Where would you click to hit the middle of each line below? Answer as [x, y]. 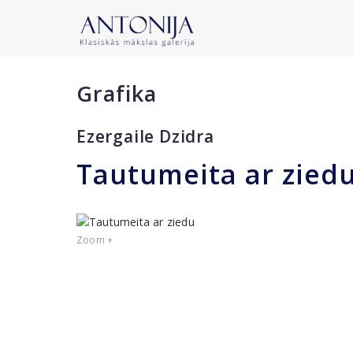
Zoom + [95, 240]
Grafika [117, 93]
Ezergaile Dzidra [145, 136]
